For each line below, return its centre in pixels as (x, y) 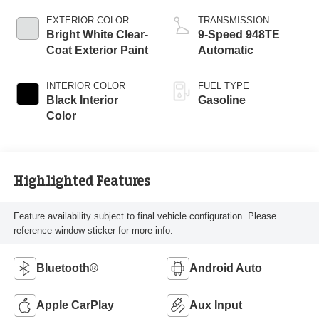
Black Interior (82, 100)
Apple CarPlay (75, 305)
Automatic (226, 51)
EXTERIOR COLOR (87, 21)
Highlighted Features (82, 181)
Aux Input (216, 305)
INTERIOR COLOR (85, 86)
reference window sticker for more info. (93, 230)
